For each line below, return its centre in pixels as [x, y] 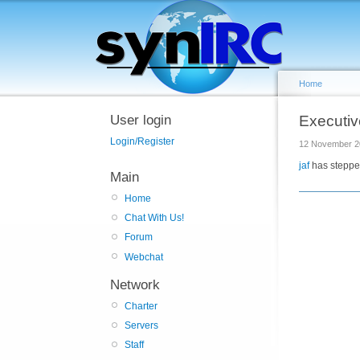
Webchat [144, 257]
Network [135, 284]
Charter [141, 306]
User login [141, 120]
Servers [141, 326]
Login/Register [142, 141]
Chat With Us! [154, 218]
